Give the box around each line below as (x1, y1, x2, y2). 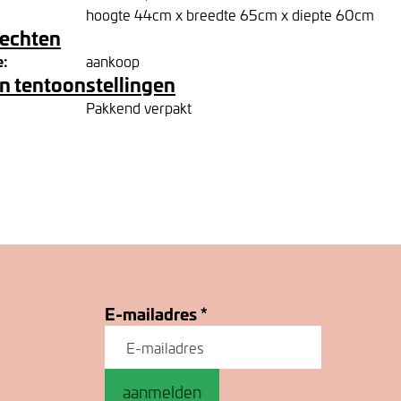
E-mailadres (105, 301, 201, 326)
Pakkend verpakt (86, 98, 192, 117)
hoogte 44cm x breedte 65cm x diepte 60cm (86, 4, 374, 24)
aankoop (86, 51, 140, 71)
